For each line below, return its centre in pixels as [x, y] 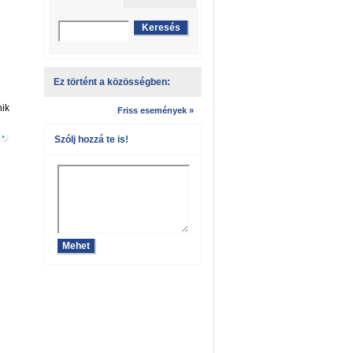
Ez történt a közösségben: [112, 82]
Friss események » [156, 110]
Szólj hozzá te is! [91, 139]
